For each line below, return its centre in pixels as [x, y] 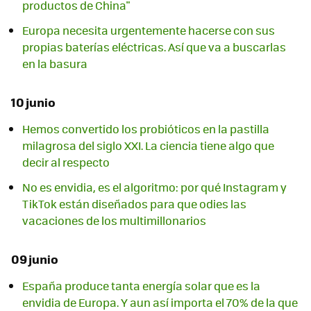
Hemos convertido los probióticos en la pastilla [146, 129]
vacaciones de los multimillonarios [114, 221]
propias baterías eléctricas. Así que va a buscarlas [154, 47]
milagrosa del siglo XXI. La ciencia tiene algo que [148, 146]
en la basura [55, 63]
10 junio [33, 102]
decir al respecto [66, 162]
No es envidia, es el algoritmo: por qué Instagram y [154, 187]
